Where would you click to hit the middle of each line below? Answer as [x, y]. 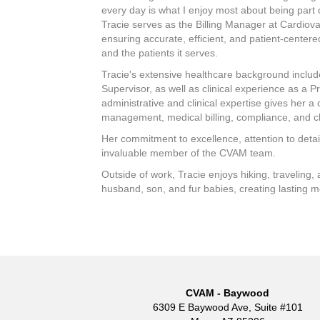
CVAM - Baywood [228, 292]
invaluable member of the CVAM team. [189, 152]
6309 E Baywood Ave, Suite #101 [227, 307]
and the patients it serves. [160, 52]
